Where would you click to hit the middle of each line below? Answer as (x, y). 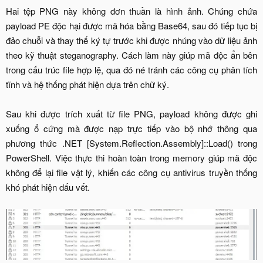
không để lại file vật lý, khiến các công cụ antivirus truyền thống (131, 172)
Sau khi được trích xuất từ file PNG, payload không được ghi (131, 113)
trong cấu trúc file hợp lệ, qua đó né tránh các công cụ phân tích (131, 69)
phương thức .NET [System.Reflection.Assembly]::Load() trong (131, 143)
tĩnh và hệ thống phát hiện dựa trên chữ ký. (87, 84)
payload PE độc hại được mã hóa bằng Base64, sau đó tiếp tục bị (131, 25)
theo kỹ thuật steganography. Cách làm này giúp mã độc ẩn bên (131, 55)
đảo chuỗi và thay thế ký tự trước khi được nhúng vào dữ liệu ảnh (131, 40)
